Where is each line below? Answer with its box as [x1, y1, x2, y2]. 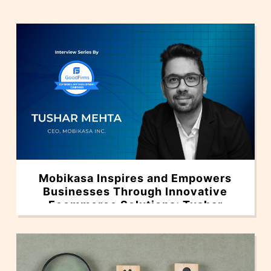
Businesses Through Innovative [43, 185, 228, 198]
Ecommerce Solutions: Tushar [48, 198, 223, 212]
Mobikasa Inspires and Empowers [39, 172, 232, 185]
